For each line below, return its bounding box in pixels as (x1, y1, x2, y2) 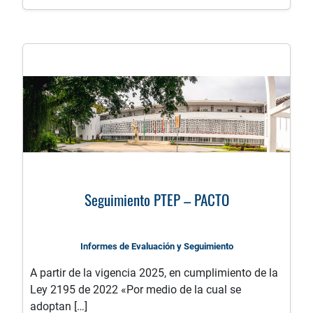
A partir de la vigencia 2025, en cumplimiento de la (30, 266, 278, 280)
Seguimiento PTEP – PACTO (84, 189, 229, 211)
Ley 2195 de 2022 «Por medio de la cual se (30, 283, 241, 297)
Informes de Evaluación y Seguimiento (80, 241, 233, 252)
